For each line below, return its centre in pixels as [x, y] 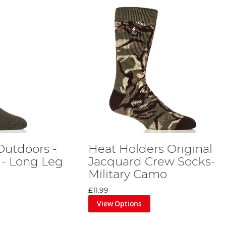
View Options [119, 203]
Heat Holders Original [150, 149]
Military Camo [127, 175]
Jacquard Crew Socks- [152, 162]
